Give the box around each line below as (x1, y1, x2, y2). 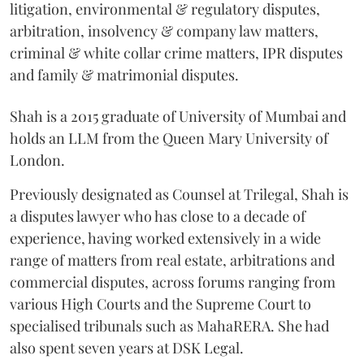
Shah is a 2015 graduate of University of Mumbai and (10, 106, 346, 126)
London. (10, 149, 65, 170)
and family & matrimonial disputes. (10, 64, 239, 84)
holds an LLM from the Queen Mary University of (10, 128, 328, 148)
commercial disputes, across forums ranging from (10, 271, 336, 292)
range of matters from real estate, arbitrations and (10, 249, 335, 270)
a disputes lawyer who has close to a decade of (10, 206, 305, 226)
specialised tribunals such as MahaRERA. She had (10, 315, 329, 336)
